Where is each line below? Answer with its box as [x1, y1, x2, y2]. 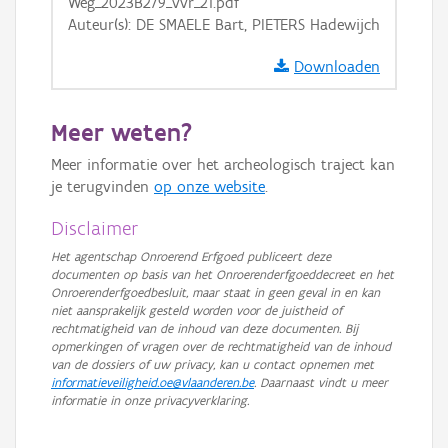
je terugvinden [51, 177, 154, 196]
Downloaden [294, 57, 380, 76]
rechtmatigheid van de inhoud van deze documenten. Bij [51, 321, 358, 336]
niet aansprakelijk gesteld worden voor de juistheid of [51, 303, 342, 318]
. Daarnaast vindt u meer [254, 375, 388, 390]
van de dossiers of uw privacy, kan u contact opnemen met [51, 357, 374, 372]
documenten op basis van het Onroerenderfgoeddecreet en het [51, 267, 394, 282]
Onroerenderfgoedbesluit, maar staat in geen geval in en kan [51, 285, 380, 300]
